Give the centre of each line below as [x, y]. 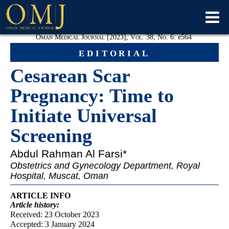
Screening [51, 136]
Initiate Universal [84, 116]
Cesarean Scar [70, 76]
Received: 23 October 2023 [55, 214]
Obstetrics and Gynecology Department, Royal [105, 166]
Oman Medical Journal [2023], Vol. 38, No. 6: [107, 37]
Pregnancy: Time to [92, 96]
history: [47, 204]
